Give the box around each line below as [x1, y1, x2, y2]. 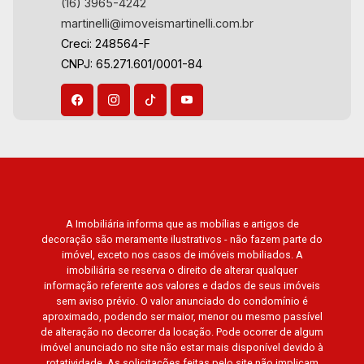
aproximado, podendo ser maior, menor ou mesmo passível [41, 310, 323, 323]
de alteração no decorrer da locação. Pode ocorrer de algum [41, 326, 323, 339]
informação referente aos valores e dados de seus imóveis [44, 279, 320, 292]
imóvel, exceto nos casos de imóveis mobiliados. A [61, 249, 303, 262]
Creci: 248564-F [61, 37, 151, 51]
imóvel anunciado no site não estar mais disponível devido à [41, 341, 323, 354]
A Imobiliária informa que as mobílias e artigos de [65, 218, 299, 231]
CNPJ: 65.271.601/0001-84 [61, 57, 203, 71]
